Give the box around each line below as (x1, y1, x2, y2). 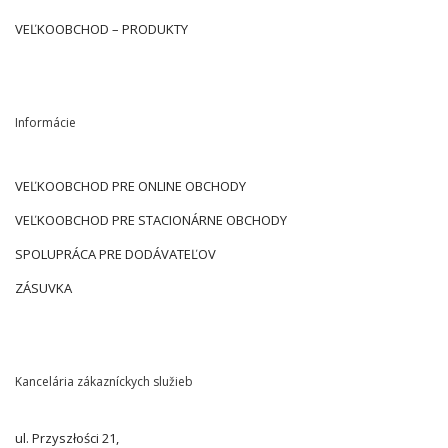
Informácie (15, 114, 76, 132)
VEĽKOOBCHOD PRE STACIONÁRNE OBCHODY (15, 211, 287, 230)
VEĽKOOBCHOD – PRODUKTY (15, 20, 188, 39)
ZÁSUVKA (15, 279, 72, 298)
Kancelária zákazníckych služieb (15, 373, 193, 391)
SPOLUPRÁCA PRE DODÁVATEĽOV (15, 245, 216, 264)
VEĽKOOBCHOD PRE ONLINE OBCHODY (15, 177, 246, 196)
